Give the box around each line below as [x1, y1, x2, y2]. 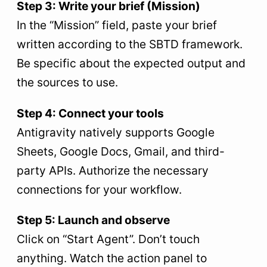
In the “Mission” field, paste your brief [17, 18, 217, 33]
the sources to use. [17, 75, 118, 90]
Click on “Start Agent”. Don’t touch [17, 231, 200, 246]
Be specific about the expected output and [17, 56, 246, 71]
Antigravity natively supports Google [17, 125, 215, 139]
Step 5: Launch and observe [17, 212, 170, 227]
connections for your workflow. [17, 182, 182, 197]
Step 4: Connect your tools [17, 105, 164, 120]
